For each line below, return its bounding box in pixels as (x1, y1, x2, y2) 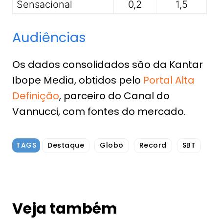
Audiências (12, 28, 86, 47)
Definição (12, 89, 59, 103)
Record (139, 140, 167, 151)
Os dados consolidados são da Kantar (12, 58, 203, 72)
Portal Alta (143, 73, 195, 88)
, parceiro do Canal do (59, 89, 170, 103)
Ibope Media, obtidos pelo (12, 73, 143, 88)
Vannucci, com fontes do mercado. (12, 105, 186, 119)
